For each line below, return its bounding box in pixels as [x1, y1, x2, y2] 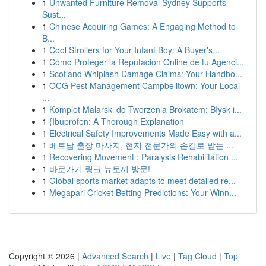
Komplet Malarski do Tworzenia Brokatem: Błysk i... [49, 103, 242, 115]
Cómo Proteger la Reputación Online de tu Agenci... [49, 56, 244, 68]
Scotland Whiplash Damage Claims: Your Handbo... [49, 68, 242, 80]
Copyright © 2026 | [9, 250, 82, 262]
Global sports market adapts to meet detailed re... [49, 175, 236, 186]
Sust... [42, 8, 66, 20]
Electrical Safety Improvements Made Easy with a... [49, 127, 242, 139]
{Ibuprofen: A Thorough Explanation [49, 115, 184, 127]
